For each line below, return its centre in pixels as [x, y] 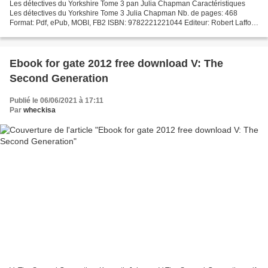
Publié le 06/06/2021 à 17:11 [57, 101]
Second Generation [59, 79]
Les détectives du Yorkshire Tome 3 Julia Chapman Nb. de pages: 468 [124, 13]
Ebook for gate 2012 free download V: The [116, 64]
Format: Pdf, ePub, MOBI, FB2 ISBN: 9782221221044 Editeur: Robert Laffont [133, 23]
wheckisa [39, 110]
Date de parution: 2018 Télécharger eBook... [82, 33]
